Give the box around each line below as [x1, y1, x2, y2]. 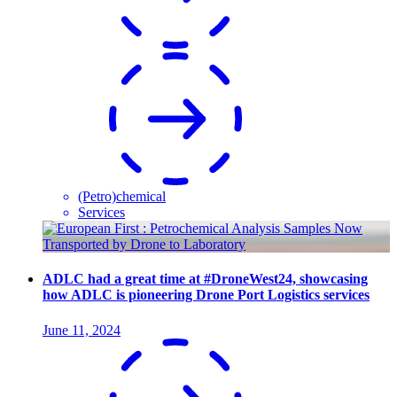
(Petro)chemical [78, 189, 166, 205]
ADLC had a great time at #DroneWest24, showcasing [43, 271, 368, 287]
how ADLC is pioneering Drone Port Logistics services [43, 287, 370, 303]
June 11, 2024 [43, 322, 121, 338]
